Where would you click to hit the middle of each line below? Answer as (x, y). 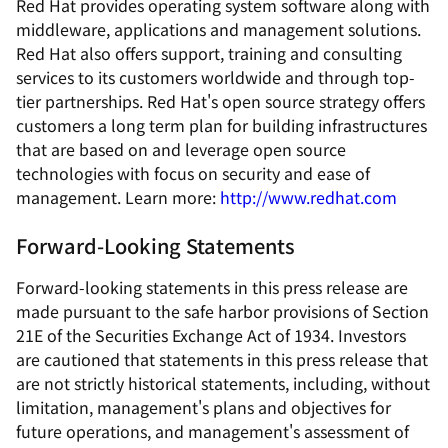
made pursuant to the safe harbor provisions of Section (222, 311)
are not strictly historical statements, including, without (223, 383)
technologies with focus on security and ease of (193, 173)
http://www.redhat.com (308, 197)
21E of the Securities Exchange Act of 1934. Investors (211, 335)
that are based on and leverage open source (181, 149)
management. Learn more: (118, 197)
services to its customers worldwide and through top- (215, 77)
